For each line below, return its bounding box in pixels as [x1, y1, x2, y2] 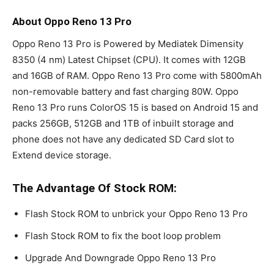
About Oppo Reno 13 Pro [12, 15, 131, 28]
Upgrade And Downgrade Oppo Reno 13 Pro [25, 251, 216, 264]
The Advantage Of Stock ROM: [12, 180, 177, 195]
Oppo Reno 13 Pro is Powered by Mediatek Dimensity [12, 37, 243, 50]
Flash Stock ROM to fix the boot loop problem [25, 229, 221, 242]
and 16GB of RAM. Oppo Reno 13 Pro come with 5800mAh [12, 69, 262, 81]
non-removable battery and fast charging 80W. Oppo [12, 85, 239, 97]
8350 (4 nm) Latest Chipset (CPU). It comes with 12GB [12, 53, 246, 65]
